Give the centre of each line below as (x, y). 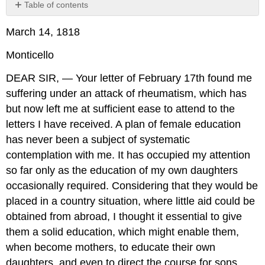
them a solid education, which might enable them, (123, 232)
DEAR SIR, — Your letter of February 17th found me (129, 78)
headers (29, 25)
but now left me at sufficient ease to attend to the (121, 109)
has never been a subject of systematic (98, 139)
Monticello (30, 55)
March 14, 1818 (43, 32)
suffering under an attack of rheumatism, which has (127, 93)
